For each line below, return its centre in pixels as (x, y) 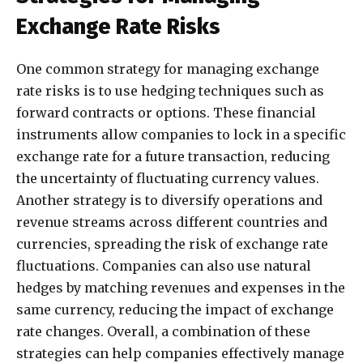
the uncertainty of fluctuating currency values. (168, 179)
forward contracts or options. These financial (166, 113)
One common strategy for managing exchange (168, 69)
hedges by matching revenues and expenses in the (181, 288)
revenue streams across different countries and (172, 222)
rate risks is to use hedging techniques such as (170, 91)
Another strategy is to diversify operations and (169, 201)
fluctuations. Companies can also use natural (164, 266)
